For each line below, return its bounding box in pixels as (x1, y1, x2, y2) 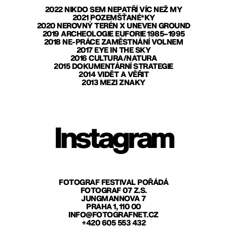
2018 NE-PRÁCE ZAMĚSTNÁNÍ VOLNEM (44, 38, 183, 46)
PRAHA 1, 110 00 (86, 203, 141, 211)
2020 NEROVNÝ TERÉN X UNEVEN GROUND (36, 22, 191, 30)
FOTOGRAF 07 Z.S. (80, 186, 147, 195)
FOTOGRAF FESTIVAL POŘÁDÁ (59, 178, 168, 186)
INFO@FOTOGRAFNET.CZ (68, 211, 159, 219)
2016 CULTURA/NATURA (70, 54, 157, 62)
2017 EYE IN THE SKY (76, 46, 151, 54)
